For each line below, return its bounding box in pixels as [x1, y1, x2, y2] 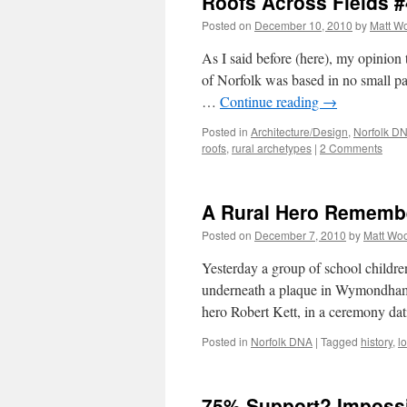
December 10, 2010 [254, 17, 352, 33]
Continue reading [220, 92, 323, 111]
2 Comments [320, 140, 382, 155]
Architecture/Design [251, 124, 348, 139]
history [361, 333, 392, 349]
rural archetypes [232, 140, 312, 155]
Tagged [321, 333, 358, 349]
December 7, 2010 [254, 227, 346, 243]
